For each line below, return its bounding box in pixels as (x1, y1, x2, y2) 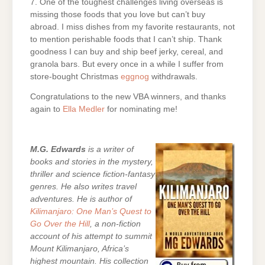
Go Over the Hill (30, 219, 90, 228)
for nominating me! (105, 105, 177, 114)
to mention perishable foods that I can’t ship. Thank (30, 35, 222, 44)
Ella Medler (63, 105, 105, 114)
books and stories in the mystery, (30, 157, 153, 166)
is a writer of (86, 144, 134, 154)
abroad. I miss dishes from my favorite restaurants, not (30, 22, 235, 32)
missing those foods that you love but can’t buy (30, 10, 205, 20)
